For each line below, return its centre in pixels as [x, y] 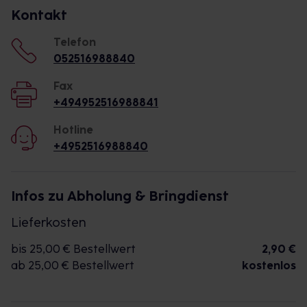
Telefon [75, 42]
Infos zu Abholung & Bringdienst [120, 196]
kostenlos [269, 266]
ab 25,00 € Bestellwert [73, 266]
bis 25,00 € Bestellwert [73, 249]
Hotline [73, 130]
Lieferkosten [49, 223]
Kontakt [39, 15]
